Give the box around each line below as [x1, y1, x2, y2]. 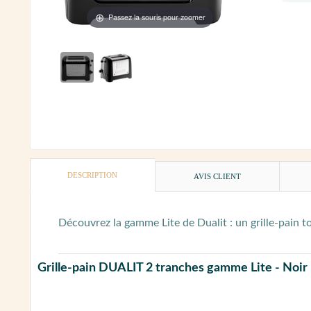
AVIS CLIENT [194, 172, 242, 181]
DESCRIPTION [67, 171, 118, 180]
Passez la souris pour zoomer [108, 11, 205, 22]
